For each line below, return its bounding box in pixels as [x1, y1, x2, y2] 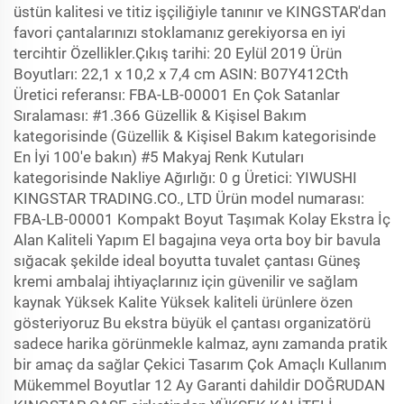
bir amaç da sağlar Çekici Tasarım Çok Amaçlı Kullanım [14, 355, 387, 373]
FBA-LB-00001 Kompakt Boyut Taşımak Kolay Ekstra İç [14, 210, 390, 228]
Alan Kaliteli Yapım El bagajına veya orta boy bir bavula [14, 231, 381, 249]
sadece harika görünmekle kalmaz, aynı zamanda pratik [14, 335, 388, 353]
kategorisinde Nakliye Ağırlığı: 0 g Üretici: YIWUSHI [14, 169, 357, 187]
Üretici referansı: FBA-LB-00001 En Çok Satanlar [14, 86, 340, 104]
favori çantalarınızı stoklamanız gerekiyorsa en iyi [14, 23, 345, 41]
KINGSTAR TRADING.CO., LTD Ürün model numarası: [14, 189, 364, 207]
